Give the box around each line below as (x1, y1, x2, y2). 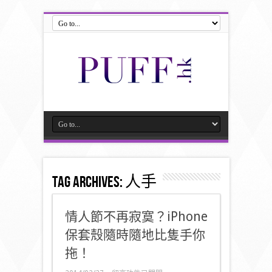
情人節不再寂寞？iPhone (64, 209, 208, 224)
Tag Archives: (52, 173, 125, 192)
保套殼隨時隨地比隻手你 (64, 227, 205, 242)
